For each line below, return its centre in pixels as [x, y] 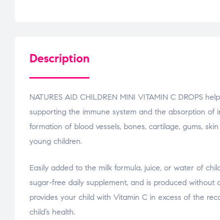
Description [59, 58]
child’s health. [52, 212]
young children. [56, 141]
